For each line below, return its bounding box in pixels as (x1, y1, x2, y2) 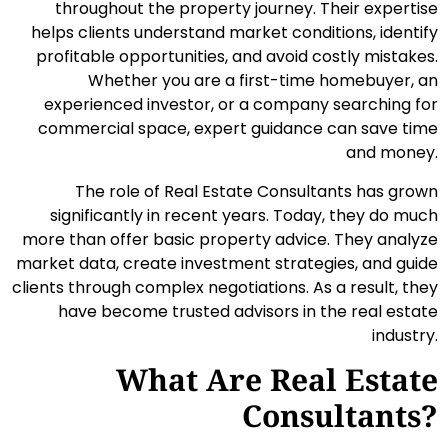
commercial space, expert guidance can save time (38, 117, 438, 141)
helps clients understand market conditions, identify (31, 21, 438, 45)
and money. (346, 141, 438, 165)
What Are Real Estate (116, 359, 438, 401)
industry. (372, 323, 438, 347)
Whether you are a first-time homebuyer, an (88, 69, 438, 93)
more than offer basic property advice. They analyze (22, 227, 438, 251)
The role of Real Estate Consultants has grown (75, 179, 438, 203)
